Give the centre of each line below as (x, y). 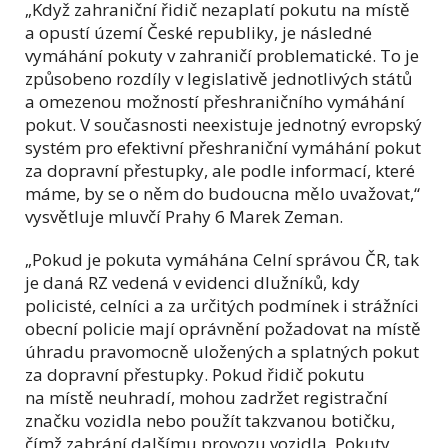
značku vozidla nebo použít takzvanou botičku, (210, 420)
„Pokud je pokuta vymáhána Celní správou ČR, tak (222, 259)
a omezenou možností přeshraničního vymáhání (215, 101)
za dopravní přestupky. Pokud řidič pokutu (195, 374)
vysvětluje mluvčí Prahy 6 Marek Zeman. (184, 216)
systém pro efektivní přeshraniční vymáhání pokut (223, 147)
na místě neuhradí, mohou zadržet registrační (206, 397)
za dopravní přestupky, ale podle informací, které (220, 170)
